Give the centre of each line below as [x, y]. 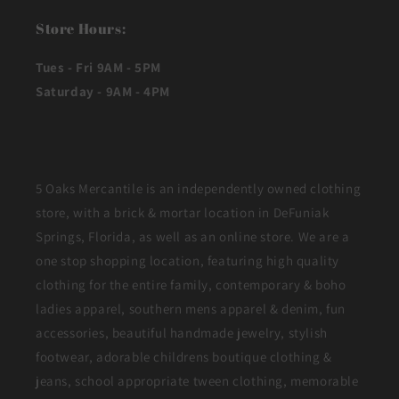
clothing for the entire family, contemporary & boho [191, 285]
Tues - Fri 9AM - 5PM [98, 67]
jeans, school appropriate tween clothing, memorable [197, 381]
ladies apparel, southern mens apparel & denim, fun [191, 309]
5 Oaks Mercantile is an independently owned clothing [199, 188]
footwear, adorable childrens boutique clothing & [184, 357]
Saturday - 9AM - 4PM [103, 91]
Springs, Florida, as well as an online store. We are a [193, 236]
